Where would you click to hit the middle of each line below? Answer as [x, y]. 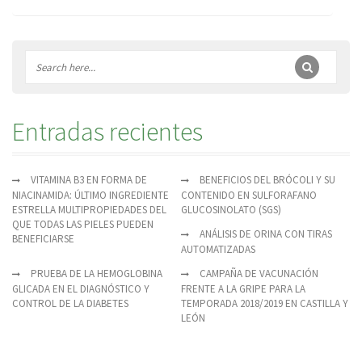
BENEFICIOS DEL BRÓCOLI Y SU [267, 180]
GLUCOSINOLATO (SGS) [231, 210]
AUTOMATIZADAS [218, 250]
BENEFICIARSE [43, 239]
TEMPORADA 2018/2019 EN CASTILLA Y [265, 304]
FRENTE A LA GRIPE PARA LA [243, 289]
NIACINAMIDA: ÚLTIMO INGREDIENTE [90, 196]
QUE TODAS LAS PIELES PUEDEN [83, 225]
